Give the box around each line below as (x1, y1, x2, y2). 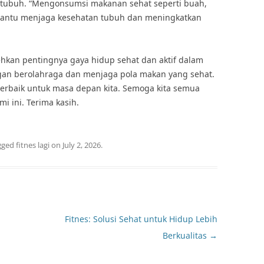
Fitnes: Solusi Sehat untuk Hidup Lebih (64, 213, 217, 225)
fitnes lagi (16, 140, 49, 150)
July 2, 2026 (62, 140, 101, 150)
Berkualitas (162, 230, 209, 241)
